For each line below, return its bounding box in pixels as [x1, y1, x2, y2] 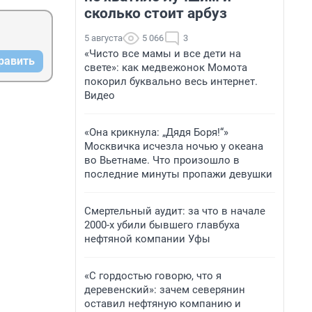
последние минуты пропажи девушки [84, 168, 272, 180]
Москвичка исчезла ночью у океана [84, 140, 263, 153]
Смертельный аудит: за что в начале [84, 205, 265, 217]
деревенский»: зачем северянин [84, 283, 245, 296]
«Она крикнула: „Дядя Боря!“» [84, 126, 228, 139]
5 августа [84, 33, 123, 43]
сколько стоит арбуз [84, 5, 227, 22]
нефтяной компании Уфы [84, 233, 210, 245]
